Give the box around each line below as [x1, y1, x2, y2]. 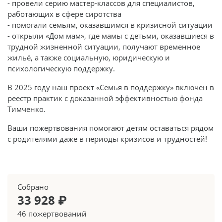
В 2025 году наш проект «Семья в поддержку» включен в [7, 82, 214, 92]
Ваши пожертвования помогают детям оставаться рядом [7, 122, 214, 133]
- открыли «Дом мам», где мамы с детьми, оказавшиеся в [7, 30, 214, 41]
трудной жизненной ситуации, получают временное [7, 41, 200, 52]
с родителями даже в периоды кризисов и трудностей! [7, 133, 207, 144]
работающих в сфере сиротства [7, 8, 121, 19]
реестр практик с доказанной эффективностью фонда [7, 93, 203, 103]
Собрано [17, 181, 49, 192]
